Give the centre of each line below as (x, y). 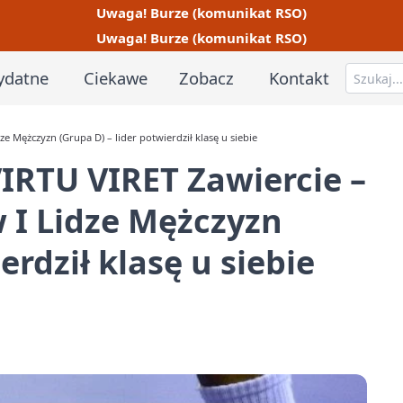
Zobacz (207, 77)
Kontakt (300, 77)
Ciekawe (115, 77)
